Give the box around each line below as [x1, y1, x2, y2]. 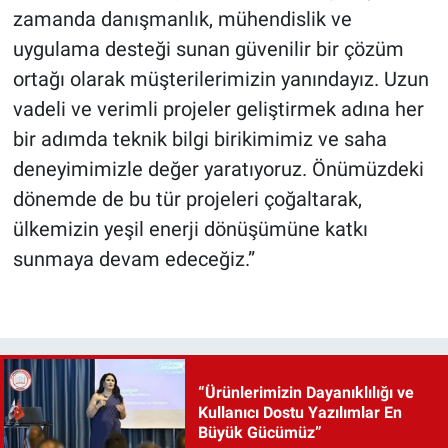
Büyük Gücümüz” [197, 423, 322, 442]
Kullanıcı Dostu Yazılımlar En [197, 403, 402, 422]
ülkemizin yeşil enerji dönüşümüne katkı [12, 216, 368, 241]
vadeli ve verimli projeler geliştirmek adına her [12, 96, 424, 121]
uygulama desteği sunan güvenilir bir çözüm [12, 36, 404, 61]
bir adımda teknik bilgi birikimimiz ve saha [12, 126, 387, 151]
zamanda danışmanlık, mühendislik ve [12, 6, 352, 31]
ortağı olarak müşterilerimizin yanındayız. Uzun [12, 66, 429, 91]
